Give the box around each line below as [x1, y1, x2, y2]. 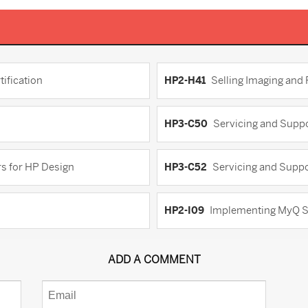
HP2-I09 [164, 205, 204, 216]
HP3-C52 [164, 162, 207, 173]
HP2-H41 [164, 75, 206, 86]
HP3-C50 [164, 118, 208, 129]
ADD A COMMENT [107, 254, 201, 266]
